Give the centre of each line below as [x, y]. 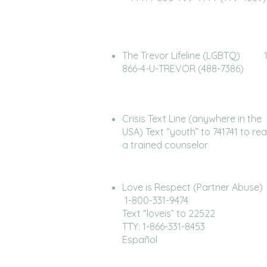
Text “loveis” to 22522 [169, 213]
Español [140, 240]
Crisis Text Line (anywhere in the [192, 119]
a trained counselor [165, 145]
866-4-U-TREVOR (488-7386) [183, 69]
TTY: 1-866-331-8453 [164, 226]
